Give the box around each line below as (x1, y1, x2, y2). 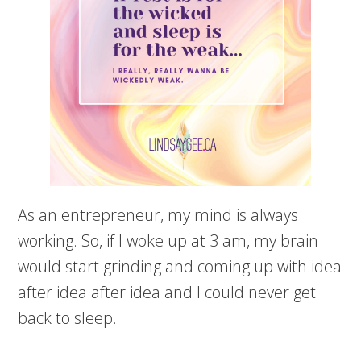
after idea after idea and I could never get (18, 281, 317, 304)
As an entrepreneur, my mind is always (18, 204, 299, 226)
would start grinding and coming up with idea (18, 255, 342, 278)
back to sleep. (18, 307, 118, 330)
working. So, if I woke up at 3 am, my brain (18, 230, 319, 252)
